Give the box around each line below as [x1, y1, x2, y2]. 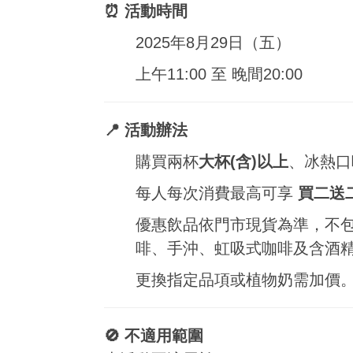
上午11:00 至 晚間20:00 [136, 65, 303, 83]
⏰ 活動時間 [104, 2, 188, 20]
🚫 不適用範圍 [104, 327, 203, 344]
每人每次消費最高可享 [136, 184, 298, 202]
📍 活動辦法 [104, 121, 188, 139]
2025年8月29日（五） [136, 34, 291, 51]
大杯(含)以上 [199, 153, 288, 170]
